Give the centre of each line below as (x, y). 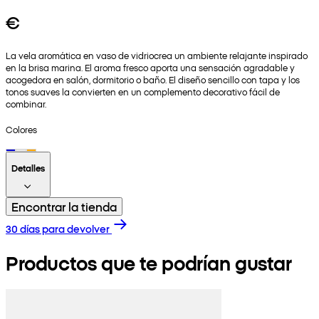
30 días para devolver (58, 228)
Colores (21, 129)
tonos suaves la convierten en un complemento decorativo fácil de (143, 91)
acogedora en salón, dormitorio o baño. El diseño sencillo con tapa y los (153, 79)
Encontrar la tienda (64, 206)
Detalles (28, 167)
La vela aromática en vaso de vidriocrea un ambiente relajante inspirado (157, 55)
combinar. (26, 103)
